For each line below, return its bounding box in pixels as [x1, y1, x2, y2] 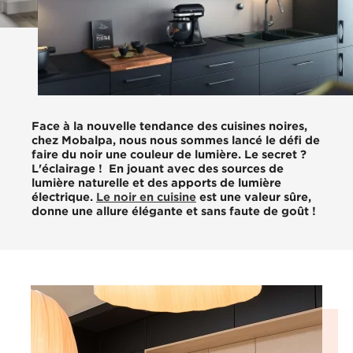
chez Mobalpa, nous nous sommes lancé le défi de [32, 132, 320, 147]
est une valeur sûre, [196, 189, 311, 203]
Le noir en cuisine [96, 189, 196, 203]
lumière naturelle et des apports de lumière [32, 175, 281, 189]
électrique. [32, 189, 96, 203]
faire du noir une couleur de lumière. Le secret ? [32, 147, 307, 161]
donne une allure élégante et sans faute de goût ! [32, 203, 316, 217]
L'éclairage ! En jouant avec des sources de [32, 161, 284, 175]
